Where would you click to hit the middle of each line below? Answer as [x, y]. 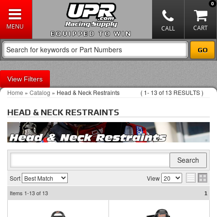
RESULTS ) [188, 92]
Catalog [40, 92]
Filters [33, 79]
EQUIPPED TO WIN [91, 33]
